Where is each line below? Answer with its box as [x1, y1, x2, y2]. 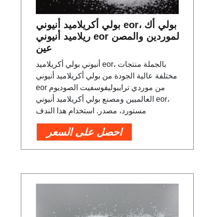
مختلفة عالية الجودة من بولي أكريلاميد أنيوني [36, 71, 178, 80]
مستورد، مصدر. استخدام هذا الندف [36, 106, 147, 115]
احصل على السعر [46, 126, 123, 138]
